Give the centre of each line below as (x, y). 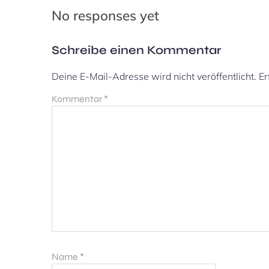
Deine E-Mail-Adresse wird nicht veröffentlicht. (154, 76)
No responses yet (105, 15)
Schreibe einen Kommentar (137, 50)
